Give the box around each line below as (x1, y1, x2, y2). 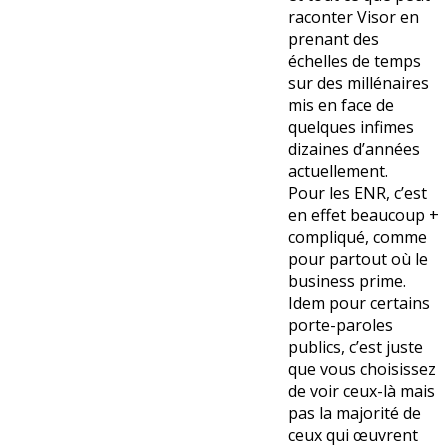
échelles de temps (288, 50, 421, 73)
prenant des (288, 28, 379, 51)
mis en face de (288, 94, 394, 117)
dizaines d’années (288, 138, 420, 161)
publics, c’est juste (288, 336, 423, 359)
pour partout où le (288, 248, 428, 271)
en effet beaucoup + (288, 204, 439, 227)
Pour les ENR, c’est (288, 182, 427, 205)
